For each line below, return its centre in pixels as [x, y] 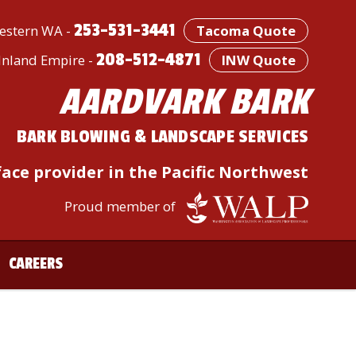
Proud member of [122, 206]
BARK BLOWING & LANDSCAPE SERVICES [162, 137]
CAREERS [35, 263]
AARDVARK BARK [183, 102]
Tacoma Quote [246, 31]
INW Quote [259, 60]
